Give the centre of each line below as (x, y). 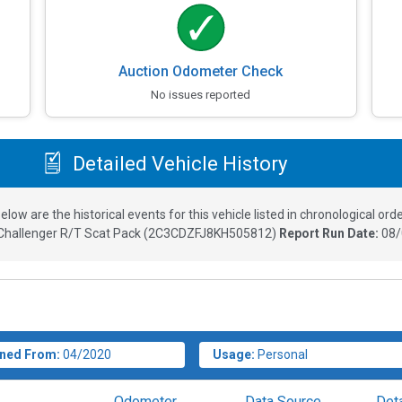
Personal (283, 355)
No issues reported (201, 95)
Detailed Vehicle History (177, 163)
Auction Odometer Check (201, 72)
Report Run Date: (330, 234)
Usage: (234, 355)
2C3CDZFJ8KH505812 (210, 234)
